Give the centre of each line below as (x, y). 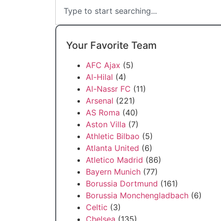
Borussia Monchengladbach (137, 195)
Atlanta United (112, 148)
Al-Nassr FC (108, 89)
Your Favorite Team (111, 45)
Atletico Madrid (114, 160)
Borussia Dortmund (122, 184)
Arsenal (100, 101)
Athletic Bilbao (113, 136)
